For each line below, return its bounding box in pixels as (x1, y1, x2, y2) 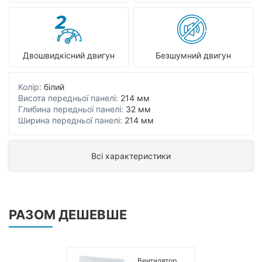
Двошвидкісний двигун (23, 50, 115, 60)
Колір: (18, 82, 42, 92)
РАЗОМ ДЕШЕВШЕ (9, 207, 127, 222)
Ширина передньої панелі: (18, 115, 122, 125)
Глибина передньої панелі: (18, 104, 123, 114)
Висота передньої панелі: (18, 93, 118, 103)
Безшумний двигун (156, 50, 231, 60)
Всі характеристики (91, 151, 171, 161)
